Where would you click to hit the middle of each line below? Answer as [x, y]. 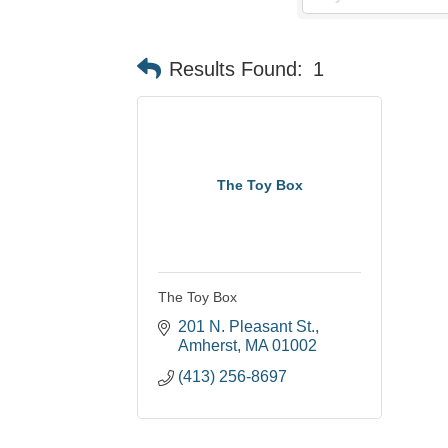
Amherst [207, 346]
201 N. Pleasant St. [246, 327]
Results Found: [236, 68]
